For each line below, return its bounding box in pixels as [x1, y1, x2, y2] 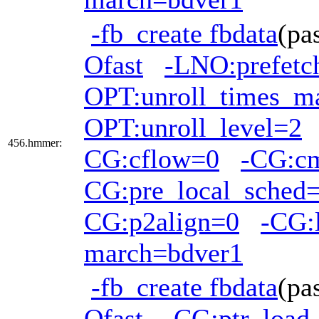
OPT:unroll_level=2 [84, 113, 302, 143]
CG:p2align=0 [84, 206, 239, 237]
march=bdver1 [84, 238, 243, 268]
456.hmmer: [8, 137, 62, 150]
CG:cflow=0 [84, 144, 219, 174]
